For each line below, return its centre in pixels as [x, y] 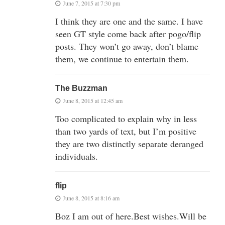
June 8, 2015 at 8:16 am [91, 198]
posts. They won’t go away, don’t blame [127, 46]
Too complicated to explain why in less [126, 118]
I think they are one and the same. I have [129, 21]
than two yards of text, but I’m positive [126, 131]
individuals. [77, 156]
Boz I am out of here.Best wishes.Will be [131, 216]
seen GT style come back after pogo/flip [128, 33]
